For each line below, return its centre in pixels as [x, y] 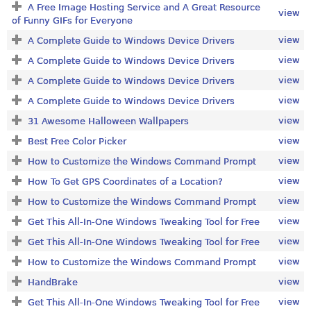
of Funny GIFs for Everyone [72, 20]
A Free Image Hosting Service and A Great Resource [144, 7]
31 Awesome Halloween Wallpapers [108, 121]
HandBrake [52, 282]
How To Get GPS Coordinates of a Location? [125, 181]
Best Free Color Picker [77, 141]
